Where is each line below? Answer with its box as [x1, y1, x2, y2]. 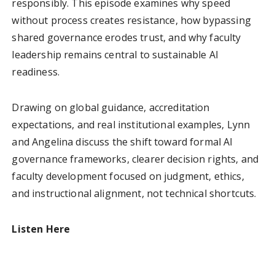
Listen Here [12, 222, 71, 236]
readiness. [12, 64, 60, 79]
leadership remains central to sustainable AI [12, 47, 219, 61]
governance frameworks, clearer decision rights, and [12, 152, 259, 166]
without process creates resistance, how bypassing [12, 13, 251, 27]
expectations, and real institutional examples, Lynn [12, 117, 250, 131]
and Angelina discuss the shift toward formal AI [12, 134, 233, 149]
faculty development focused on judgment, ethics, [12, 169, 244, 183]
